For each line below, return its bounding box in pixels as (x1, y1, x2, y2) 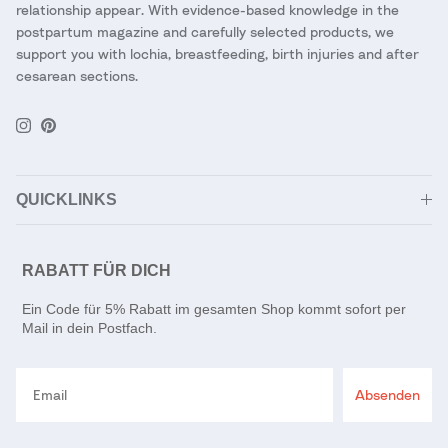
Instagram (22, 122, 87, 140)
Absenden (355, 385, 420, 403)
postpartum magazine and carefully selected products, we (16, 22, 394, 40)
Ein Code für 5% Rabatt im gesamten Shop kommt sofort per (22, 300, 406, 317)
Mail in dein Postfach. (22, 319, 157, 336)
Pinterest (47, 122, 107, 140)
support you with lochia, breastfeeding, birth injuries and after (16, 44, 419, 62)
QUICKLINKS (16, 190, 117, 208)
